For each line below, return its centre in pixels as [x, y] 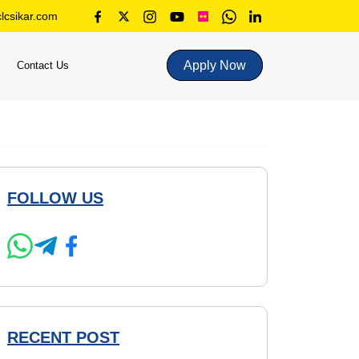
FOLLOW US [55, 198]
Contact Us [43, 65]
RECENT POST [63, 337]
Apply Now [215, 65]
